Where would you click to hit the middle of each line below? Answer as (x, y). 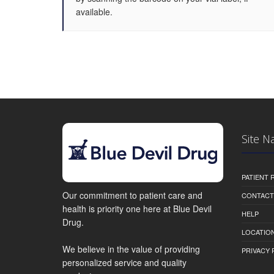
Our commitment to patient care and (132, 195)
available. (94, 12)
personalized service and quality (124, 263)
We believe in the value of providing (131, 249)
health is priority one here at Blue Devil (137, 209)
